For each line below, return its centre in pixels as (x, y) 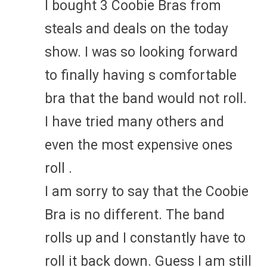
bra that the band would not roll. (146, 98)
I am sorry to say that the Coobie (147, 191)
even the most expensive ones (139, 145)
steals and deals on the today (136, 29)
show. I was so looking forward (141, 52)
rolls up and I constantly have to (145, 238)
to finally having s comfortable (141, 75)
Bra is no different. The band (135, 215)
